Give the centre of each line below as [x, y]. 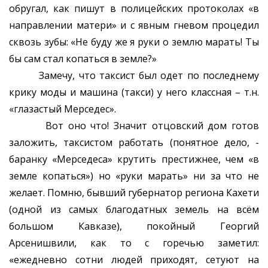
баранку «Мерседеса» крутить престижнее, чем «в [134, 159]
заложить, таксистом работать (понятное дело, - [134, 143]
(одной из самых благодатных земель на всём [134, 210]
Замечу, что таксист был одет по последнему [134, 76]
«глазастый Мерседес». [63, 109]
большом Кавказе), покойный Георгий [134, 226]
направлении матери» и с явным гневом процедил [134, 25]
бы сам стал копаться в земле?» [83, 59]
